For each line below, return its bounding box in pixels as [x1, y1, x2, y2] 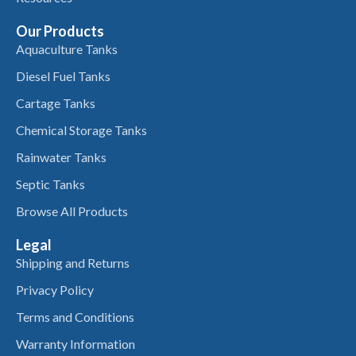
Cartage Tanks [16, 95, 95, 111]
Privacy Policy [16, 282, 94, 298]
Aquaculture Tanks [16, 41, 118, 57]
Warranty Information [16, 336, 135, 352]
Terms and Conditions [16, 309, 134, 325]
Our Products [16, 22, 104, 41]
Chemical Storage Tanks [16, 122, 147, 138]
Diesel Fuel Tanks [16, 68, 110, 84]
